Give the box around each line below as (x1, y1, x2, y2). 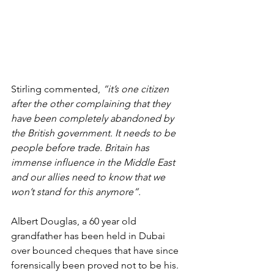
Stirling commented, (11, 83, 103, 95)
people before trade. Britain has (11, 142, 152, 154)
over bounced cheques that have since (11, 245, 181, 257)
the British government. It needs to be (11, 127, 178, 139)
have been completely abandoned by (11, 113, 176, 125)
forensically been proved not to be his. (11, 259, 181, 272)
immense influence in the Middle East (11, 157, 177, 169)
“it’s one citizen (103, 83, 171, 95)
